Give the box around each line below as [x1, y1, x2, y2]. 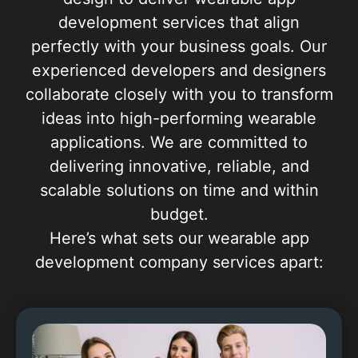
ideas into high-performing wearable [42, 108, 316, 128]
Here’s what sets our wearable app [49, 228, 309, 248]
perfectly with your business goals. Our [31, 36, 327, 56]
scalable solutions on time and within [39, 180, 319, 200]
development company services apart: [34, 252, 324, 272]
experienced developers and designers [32, 60, 326, 80]
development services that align [58, 12, 300, 32]
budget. [149, 204, 209, 224]
